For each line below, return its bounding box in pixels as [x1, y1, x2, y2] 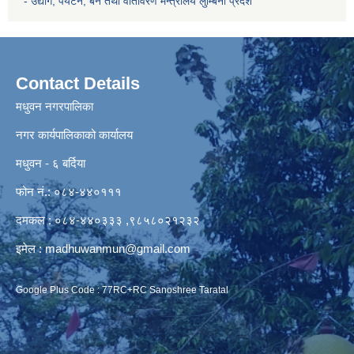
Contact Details [16, 73, 140, 93]
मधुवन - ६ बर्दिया [16, 156, 88, 170]
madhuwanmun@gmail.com [45, 241, 190, 255]
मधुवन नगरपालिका [16, 99, 93, 113]
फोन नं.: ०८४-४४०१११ [16, 184, 122, 198]
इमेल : [16, 241, 45, 255]
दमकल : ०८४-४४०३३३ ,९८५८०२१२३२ [16, 213, 200, 227]
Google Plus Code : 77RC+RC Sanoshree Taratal [16, 284, 228, 296]
